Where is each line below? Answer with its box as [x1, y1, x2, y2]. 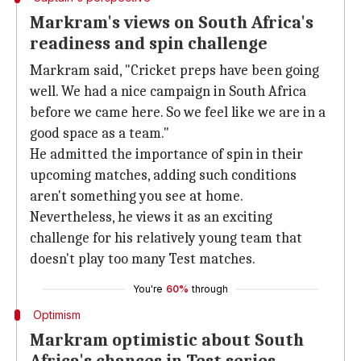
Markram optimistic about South [30, 330, 304, 351]
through [192, 283, 228, 295]
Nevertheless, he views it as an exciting [30, 209, 272, 226]
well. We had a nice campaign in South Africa [30, 83, 306, 100]
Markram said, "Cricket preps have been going [30, 62, 319, 79]
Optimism [32, 308, 81, 322]
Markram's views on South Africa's [30, 12, 313, 33]
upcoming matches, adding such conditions [30, 167, 297, 184]
